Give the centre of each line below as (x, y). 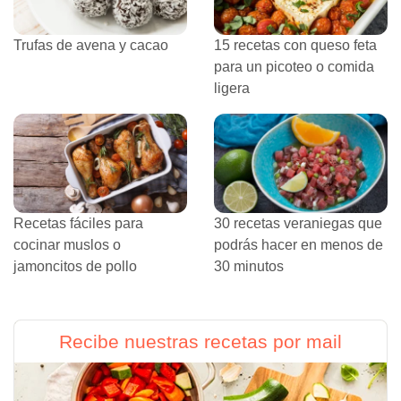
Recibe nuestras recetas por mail (200, 342)
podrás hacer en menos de (299, 245)
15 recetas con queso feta (295, 46)
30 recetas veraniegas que (298, 224)
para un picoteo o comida (294, 67)
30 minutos (249, 267)
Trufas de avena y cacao (91, 46)
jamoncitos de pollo (75, 267)
